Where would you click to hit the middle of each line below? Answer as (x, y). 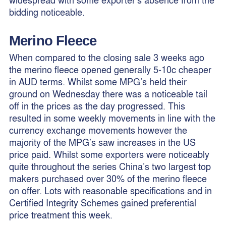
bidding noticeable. (47, 12)
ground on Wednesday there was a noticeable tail (108, 94)
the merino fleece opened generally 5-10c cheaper (110, 70)
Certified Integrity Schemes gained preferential (102, 203)
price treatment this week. (61, 215)
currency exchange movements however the (98, 130)
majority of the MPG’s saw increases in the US (102, 142)
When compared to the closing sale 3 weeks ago (106, 58)
